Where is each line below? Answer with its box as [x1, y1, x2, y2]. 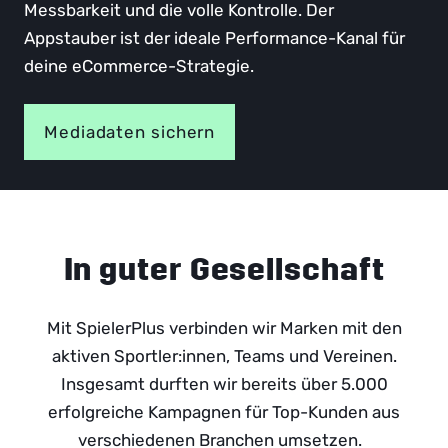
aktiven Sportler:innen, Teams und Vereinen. [51, 345, 397, 366]
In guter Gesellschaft [63, 249, 385, 289]
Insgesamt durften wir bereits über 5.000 [60, 373, 388, 394]
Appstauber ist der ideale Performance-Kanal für [24, 27, 405, 48]
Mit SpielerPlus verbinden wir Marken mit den [46, 317, 402, 338]
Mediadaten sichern [44, 121, 216, 142]
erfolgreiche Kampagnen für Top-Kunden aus [48, 401, 400, 422]
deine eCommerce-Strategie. [24, 55, 258, 76]
